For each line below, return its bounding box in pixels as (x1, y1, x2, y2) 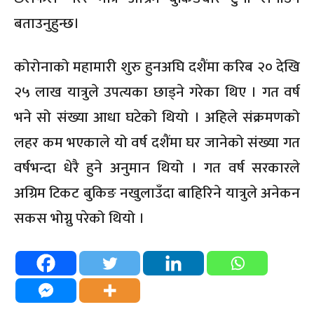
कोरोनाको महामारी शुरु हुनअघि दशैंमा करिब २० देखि (14, 54, 300, 79)
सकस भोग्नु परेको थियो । (14, 205, 144, 231)
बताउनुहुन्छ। (14, 11, 79, 36)
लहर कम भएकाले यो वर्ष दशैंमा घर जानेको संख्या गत (14, 130, 300, 155)
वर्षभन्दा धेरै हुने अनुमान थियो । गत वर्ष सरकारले (14, 155, 300, 180)
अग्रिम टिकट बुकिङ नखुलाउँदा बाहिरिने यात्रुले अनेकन (14, 180, 300, 205)
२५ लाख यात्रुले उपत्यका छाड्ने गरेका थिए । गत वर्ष (14, 79, 300, 104)
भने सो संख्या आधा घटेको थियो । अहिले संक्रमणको (14, 104, 300, 130)
